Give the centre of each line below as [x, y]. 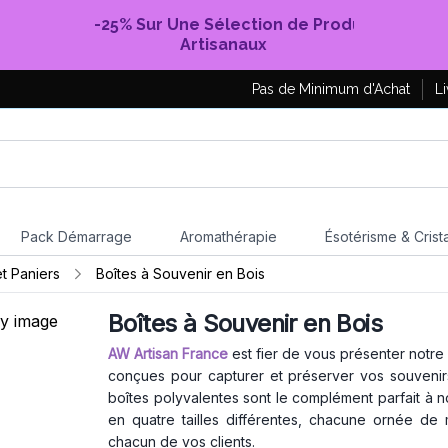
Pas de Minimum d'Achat [331, 88]
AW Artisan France [168, 353]
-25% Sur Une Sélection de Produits [237, 24]
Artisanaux [224, 44]
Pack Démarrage [76, 236]
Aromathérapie [228, 236]
